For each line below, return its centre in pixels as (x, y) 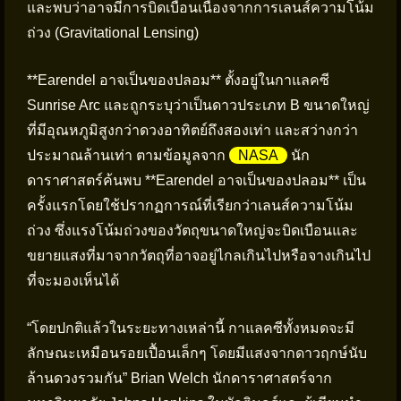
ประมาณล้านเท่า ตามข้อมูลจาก (128, 155)
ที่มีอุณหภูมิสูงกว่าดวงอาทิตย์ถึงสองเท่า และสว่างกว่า (192, 130)
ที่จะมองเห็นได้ (73, 281)
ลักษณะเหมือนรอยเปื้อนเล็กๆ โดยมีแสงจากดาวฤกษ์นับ (197, 353)
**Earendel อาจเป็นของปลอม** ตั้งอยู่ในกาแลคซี (178, 80)
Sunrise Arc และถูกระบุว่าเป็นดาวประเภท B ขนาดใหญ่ (198, 105)
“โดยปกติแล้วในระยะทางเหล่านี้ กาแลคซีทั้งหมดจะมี (191, 328)
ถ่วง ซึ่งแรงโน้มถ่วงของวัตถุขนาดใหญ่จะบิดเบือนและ (192, 230)
